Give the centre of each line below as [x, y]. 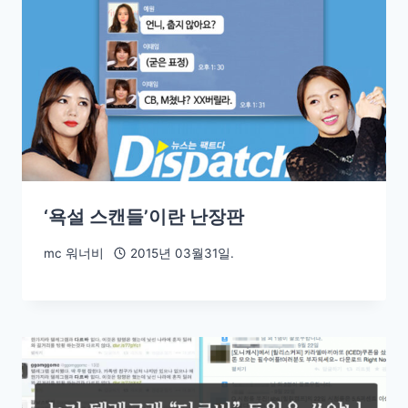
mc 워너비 [74, 253]
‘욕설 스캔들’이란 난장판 [144, 217]
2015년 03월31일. [182, 253]
